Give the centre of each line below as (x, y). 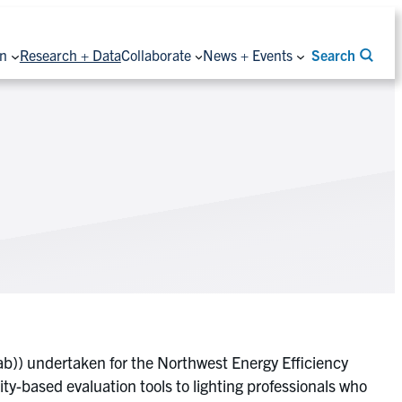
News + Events (248, 54)
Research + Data (70, 54)
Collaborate (156, 54)
